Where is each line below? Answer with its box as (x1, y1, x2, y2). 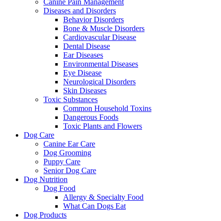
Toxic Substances (43, 95, 98, 104)
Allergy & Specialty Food (63, 193, 144, 201)
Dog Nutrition (24, 175, 68, 184)
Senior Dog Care (43, 166, 96, 175)
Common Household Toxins (63, 104, 151, 112)
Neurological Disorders (63, 77, 136, 86)
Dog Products (24, 211, 67, 219)
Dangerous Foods (63, 113, 118, 121)
